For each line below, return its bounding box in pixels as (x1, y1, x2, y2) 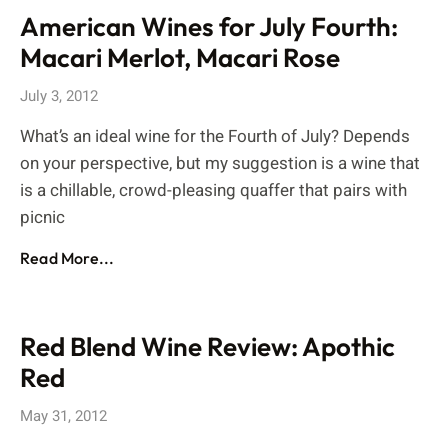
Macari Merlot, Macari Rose (20, 41, 340, 74)
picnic (20, 205, 65, 230)
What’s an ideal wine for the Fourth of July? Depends (20, 124, 410, 149)
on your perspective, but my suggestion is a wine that (20, 151, 420, 176)
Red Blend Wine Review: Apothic (20, 330, 395, 363)
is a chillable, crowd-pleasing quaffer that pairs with (20, 178, 407, 203)
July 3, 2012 (20, 85, 98, 107)
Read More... (20, 248, 115, 268)
